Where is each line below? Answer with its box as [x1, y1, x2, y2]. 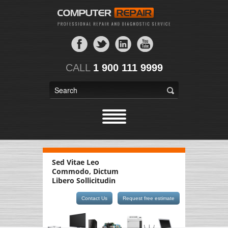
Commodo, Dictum [52, 166, 119, 176]
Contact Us [81, 195, 107, 201]
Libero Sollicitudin [52, 175, 116, 185]
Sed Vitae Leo [52, 157, 99, 167]
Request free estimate [123, 195, 175, 201]
